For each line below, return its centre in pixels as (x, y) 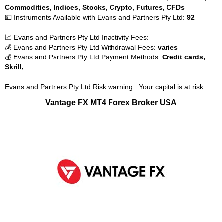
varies (168, 47)
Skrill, (14, 67)
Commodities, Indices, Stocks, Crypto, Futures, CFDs (95, 7)
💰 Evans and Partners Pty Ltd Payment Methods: (83, 57)
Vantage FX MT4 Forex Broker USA (111, 102)
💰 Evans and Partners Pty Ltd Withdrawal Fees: (81, 47)
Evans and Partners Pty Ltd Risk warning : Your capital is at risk (104, 87)
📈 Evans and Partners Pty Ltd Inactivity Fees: (77, 37)
